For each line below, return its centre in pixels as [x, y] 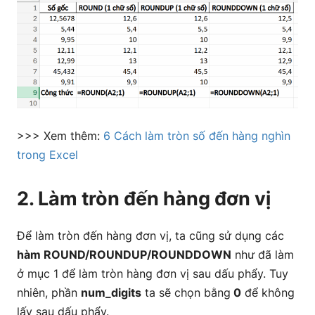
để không [268, 292]
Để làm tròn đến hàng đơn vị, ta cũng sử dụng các [150, 235]
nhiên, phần [49, 292]
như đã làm [263, 254]
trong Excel [47, 154]
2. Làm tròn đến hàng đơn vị [144, 198]
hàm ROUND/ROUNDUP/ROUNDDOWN [124, 254]
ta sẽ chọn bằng [186, 292]
